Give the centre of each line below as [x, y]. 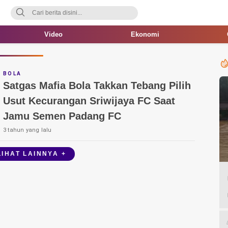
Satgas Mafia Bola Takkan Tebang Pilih [97, 85]
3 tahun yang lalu [27, 130]
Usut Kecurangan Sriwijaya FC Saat [89, 101]
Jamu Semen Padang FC [62, 116]
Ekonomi [145, 34]
